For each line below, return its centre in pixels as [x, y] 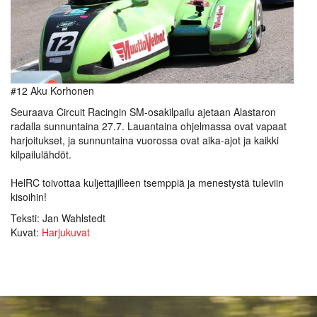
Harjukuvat [66, 232]
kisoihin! [29, 196]
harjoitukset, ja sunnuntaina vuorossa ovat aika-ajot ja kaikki [145, 140]
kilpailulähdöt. [41, 154]
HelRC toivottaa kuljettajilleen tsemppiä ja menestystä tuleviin [147, 182]
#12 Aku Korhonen [52, 90]
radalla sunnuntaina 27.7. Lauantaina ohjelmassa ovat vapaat [149, 126]
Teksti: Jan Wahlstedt [58, 218]
